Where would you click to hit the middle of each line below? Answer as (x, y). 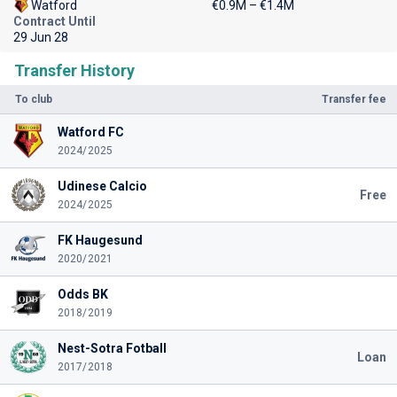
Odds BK (82, 294)
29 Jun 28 (41, 37)
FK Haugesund (100, 240)
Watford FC (90, 132)
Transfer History (74, 70)
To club (34, 99)
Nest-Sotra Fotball (112, 348)
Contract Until (54, 21)
